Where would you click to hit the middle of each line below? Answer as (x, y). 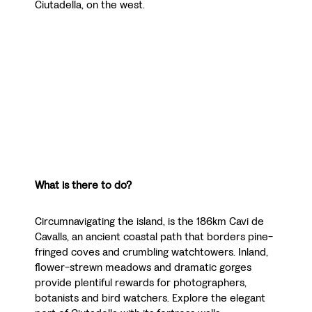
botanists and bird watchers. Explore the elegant (150, 298)
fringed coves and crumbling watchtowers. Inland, (151, 252)
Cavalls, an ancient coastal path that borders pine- (154, 237)
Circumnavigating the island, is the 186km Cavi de (149, 221)
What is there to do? (83, 185)
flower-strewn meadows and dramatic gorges (143, 267)
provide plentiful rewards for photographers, (141, 283)
